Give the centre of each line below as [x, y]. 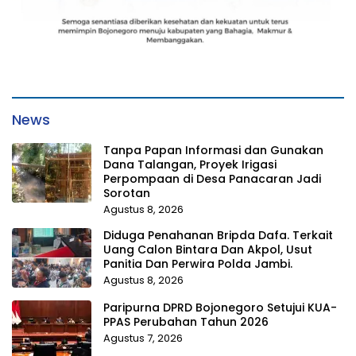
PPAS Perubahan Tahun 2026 [186, 322]
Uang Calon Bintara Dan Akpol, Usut [208, 250]
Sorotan [127, 193]
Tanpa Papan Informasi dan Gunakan [213, 151]
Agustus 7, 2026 [143, 339]
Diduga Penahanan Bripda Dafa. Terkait [218, 236]
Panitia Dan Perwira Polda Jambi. [198, 264]
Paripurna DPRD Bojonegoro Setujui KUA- [220, 308]
